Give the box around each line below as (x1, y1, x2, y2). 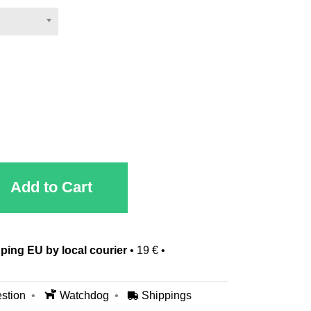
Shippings (141, 289, 192, 301)
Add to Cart (10, 178, 93, 196)
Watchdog (59, 289, 109, 301)
